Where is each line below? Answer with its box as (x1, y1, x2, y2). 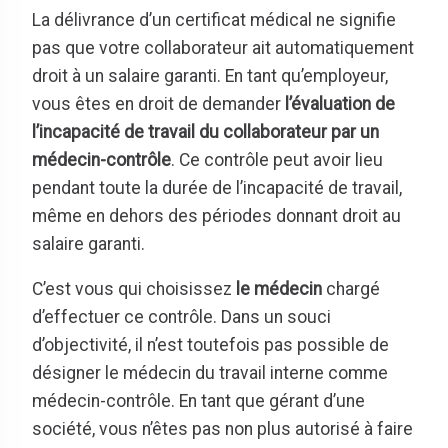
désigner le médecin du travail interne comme (32, 363, 388, 384)
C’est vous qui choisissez (32, 279, 236, 300)
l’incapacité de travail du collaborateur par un (32, 121, 379, 142)
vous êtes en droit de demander (32, 93, 285, 114)
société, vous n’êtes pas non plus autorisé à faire (32, 419, 413, 440)
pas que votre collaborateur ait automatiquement (32, 37, 414, 58)
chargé (322, 279, 380, 300)
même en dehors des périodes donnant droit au (32, 205, 401, 226)
